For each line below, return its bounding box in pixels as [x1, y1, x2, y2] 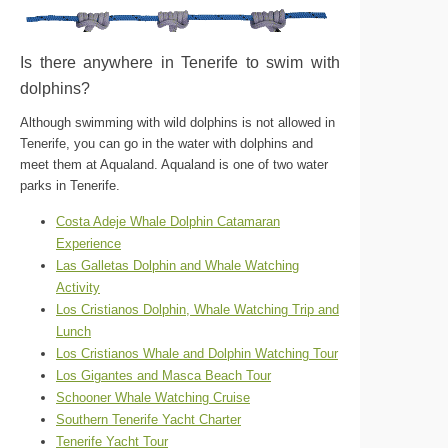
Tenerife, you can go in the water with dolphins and [20, 136, 313, 152]
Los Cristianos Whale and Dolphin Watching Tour [56, 346, 338, 362]
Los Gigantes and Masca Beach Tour [56, 368, 271, 384]
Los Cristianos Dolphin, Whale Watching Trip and [56, 302, 339, 318]
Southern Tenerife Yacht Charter [56, 412, 241, 428]
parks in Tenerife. [20, 178, 120, 194]
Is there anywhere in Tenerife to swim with [20, 54, 340, 72]
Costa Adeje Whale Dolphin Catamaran [56, 214, 280, 230]
